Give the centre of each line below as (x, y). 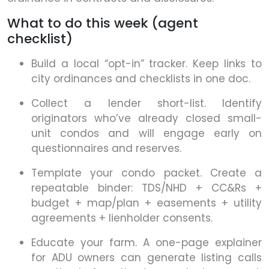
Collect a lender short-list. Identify (147, 104)
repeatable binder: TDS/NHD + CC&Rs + (147, 188)
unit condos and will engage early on (147, 134)
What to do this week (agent (103, 23)
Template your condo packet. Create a (147, 173)
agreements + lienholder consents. (122, 218)
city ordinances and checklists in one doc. (141, 79)
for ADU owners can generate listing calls (147, 258)
